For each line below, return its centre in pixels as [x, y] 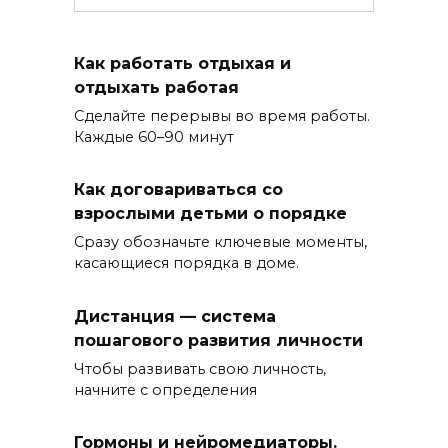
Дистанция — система [175, 316]
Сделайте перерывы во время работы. [222, 115]
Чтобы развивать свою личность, [200, 368]
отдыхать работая [156, 87]
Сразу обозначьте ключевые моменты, [220, 242]
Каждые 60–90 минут [154, 136]
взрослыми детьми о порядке [210, 213]
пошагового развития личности [218, 340]
